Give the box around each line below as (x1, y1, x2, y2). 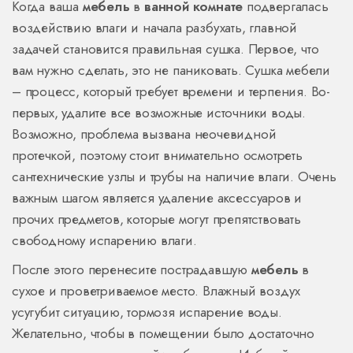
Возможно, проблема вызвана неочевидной (12, 124, 277, 144)
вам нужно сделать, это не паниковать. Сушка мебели (12, 61, 330, 80)
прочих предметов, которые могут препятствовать (12, 210, 301, 229)
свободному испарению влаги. (12, 231, 197, 251)
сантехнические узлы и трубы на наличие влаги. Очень (12, 167, 336, 187)
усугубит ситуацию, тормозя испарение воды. (12, 303, 282, 322)
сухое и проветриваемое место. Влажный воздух (12, 281, 301, 301)
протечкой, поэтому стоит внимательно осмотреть (12, 146, 303, 165)
